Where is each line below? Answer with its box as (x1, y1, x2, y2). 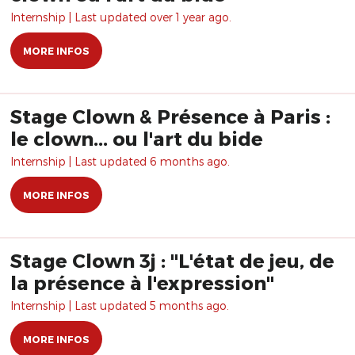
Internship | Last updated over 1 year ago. (10, 10, 231, 24)
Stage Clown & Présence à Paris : (10, 105, 330, 128)
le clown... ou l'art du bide (10, 127, 263, 150)
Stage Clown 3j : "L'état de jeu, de (10, 249, 334, 272)
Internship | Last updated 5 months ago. (10, 299, 229, 312)
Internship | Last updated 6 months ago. (10, 155, 230, 168)
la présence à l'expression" (10, 271, 274, 294)
